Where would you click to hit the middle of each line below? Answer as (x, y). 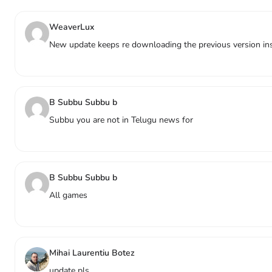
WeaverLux (72, 27)
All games (68, 195)
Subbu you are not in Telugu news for (121, 120)
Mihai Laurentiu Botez (92, 253)
